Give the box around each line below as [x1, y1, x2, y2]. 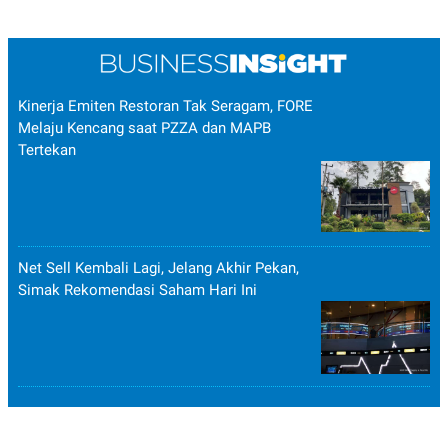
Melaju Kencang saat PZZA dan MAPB [18, 119, 271, 138]
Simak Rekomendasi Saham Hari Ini [18, 281, 257, 300]
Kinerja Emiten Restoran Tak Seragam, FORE [18, 97, 313, 116]
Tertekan [18, 141, 76, 160]
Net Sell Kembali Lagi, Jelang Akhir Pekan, [18, 259, 299, 278]
